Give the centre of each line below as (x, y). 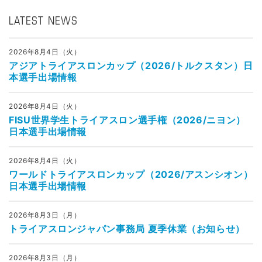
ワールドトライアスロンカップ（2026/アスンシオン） (131, 174)
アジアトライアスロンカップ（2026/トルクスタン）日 (131, 65)
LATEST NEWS (43, 22)
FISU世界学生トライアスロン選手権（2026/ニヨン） (127, 120)
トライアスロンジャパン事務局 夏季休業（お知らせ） (127, 229)
